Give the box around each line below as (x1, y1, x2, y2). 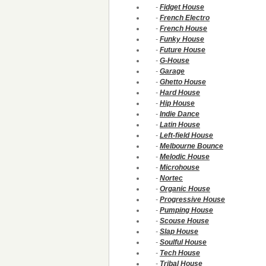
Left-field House (160, 131, 213, 140)
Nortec (160, 174, 183, 182)
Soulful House (160, 238, 207, 246)
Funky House (160, 35, 204, 43)
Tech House (160, 249, 200, 257)
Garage (160, 67, 185, 75)
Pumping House (160, 206, 213, 214)
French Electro (160, 14, 210, 22)
